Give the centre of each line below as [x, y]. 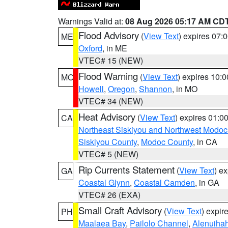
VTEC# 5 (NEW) [108, 154]
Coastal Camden [164, 182]
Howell [91, 89]
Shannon [155, 89]
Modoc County [167, 142]
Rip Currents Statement [126, 169]
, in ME [115, 48]
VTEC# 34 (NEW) [111, 101]
